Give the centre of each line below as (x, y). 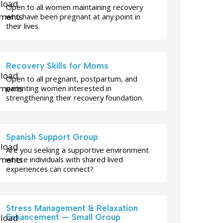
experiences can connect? (50, 169)
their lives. (23, 26)
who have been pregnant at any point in (73, 17)
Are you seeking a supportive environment (78, 150)
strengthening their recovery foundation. (75, 97)
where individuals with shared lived (65, 160)
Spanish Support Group (52, 137)
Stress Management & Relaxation (72, 208)
